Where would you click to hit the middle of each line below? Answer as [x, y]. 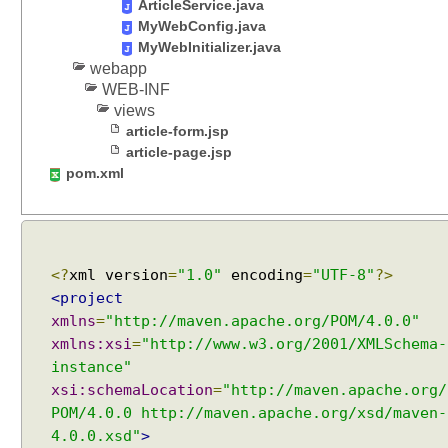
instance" [91, 367]
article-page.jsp [179, 152]
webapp [118, 68]
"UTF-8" [343, 275]
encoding [262, 275]
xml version [118, 275]
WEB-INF [136, 89]
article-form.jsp [177, 131]
